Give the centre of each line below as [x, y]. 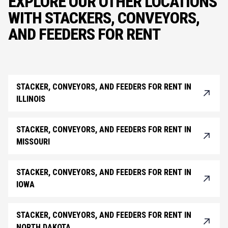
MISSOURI [33, 142]
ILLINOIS [31, 99]
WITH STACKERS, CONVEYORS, [104, 18]
